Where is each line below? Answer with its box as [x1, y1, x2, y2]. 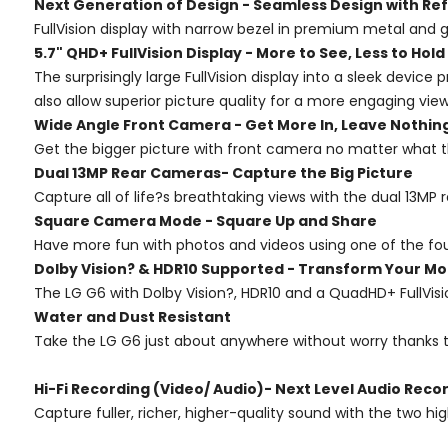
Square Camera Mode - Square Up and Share [34, 210, 377, 231]
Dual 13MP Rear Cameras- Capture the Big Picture [34, 162, 413, 183]
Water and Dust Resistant [34, 306, 231, 327]
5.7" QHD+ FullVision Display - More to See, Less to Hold [34, 42, 445, 63]
